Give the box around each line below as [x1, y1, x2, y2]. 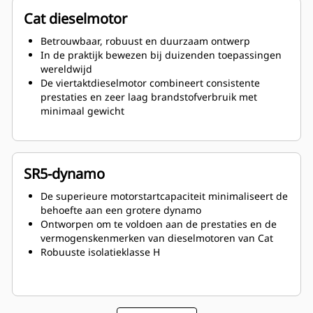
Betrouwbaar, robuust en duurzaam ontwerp [41, 34, 250, 48]
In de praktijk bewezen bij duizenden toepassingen [41, 48, 282, 62]
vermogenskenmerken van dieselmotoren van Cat [41, 231, 273, 245]
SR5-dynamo [24, 164, 105, 184]
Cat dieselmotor [24, 9, 127, 29]
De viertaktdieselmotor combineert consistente [41, 76, 260, 90]
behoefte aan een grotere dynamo [41, 203, 201, 217]
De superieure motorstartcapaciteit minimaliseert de [41, 189, 288, 203]
